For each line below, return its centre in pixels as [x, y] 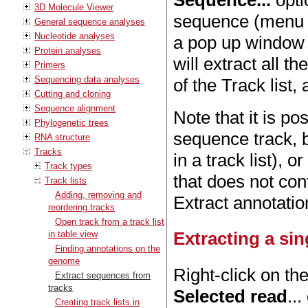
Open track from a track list [110, 221]
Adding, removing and [98, 195]
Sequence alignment [75, 108]
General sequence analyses [90, 21]
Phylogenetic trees [71, 122]
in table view [73, 234]
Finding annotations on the [108, 248]
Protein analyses [68, 50]
